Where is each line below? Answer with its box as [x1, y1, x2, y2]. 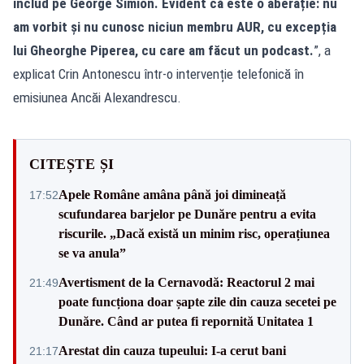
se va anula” [58, 245, 126, 260]
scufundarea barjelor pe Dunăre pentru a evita [58, 206, 316, 221]
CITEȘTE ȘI [29, 155, 115, 172]
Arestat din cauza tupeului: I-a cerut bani [58, 343, 286, 357]
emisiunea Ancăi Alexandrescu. [13, 89, 181, 106]
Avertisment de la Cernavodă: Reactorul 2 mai [58, 275, 314, 289]
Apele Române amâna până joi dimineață [58, 187, 286, 201]
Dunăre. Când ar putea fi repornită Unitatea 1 [58, 314, 314, 328]
